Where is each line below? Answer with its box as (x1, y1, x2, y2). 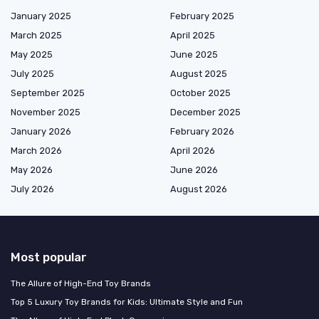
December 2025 (170, 106, 241, 117)
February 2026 (170, 125, 234, 137)
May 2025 (11, 48, 53, 60)
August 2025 (170, 68, 227, 79)
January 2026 (11, 125, 71, 137)
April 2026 (170, 145, 215, 156)
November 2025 (11, 106, 80, 117)
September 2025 (11, 87, 85, 98)
